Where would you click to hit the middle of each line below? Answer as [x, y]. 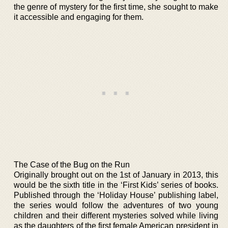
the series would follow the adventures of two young [116, 205]
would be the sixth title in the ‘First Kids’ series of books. [116, 185]
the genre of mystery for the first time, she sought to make [116, 7]
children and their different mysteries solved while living [116, 215]
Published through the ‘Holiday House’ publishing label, [116, 195]
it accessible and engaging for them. [79, 17]
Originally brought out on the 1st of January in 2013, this [116, 175]
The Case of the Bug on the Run [72, 164]
